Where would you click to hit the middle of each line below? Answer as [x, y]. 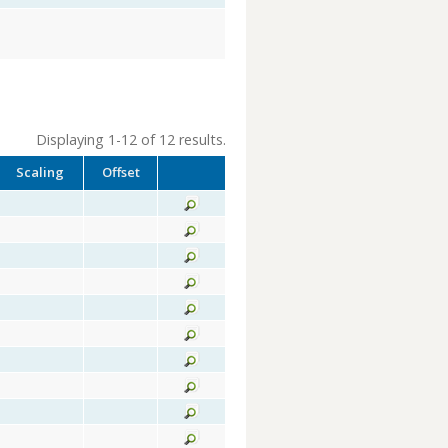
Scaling [39, 172]
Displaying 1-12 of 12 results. [131, 139]
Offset [120, 172]
